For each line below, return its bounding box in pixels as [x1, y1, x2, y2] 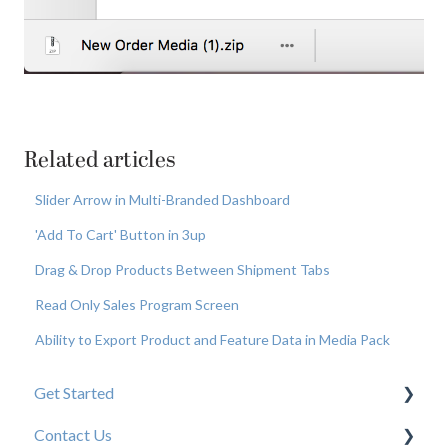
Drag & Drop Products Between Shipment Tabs [35, 261, 331, 279]
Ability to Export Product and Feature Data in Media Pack [35, 331, 391, 349]
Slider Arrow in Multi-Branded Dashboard [35, 191, 291, 209]
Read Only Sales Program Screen [35, 296, 240, 314]
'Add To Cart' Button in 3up [35, 226, 207, 244]
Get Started [34, 382, 114, 402]
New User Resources [56, 424, 199, 444]
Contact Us [34, 424, 112, 444]
